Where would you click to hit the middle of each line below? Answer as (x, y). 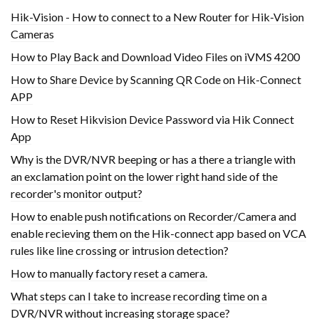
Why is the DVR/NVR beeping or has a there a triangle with (153, 159)
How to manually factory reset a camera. (109, 273)
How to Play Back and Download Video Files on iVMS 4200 (155, 57)
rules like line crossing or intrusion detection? (120, 251)
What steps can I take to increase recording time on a (139, 296)
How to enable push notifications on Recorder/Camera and (153, 216)
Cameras (32, 34)
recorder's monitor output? (77, 194)
